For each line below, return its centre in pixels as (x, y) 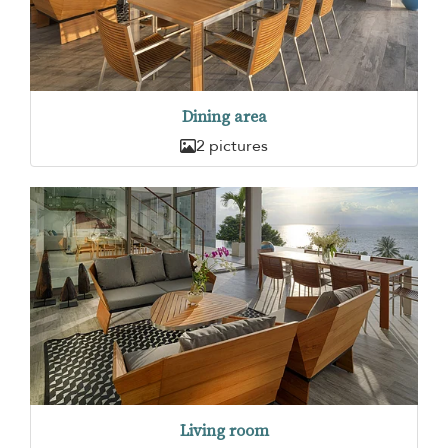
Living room (224, 430)
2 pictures (232, 146)
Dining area (224, 117)
